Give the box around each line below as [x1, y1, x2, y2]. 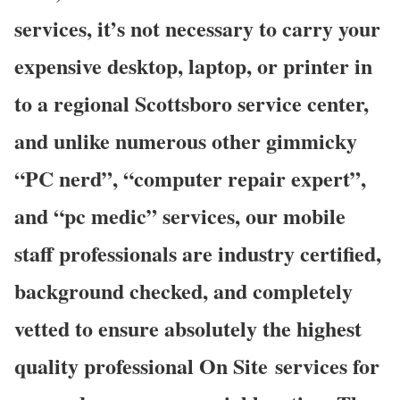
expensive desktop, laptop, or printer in [14, 49, 372, 81]
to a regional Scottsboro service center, [14, 87, 369, 119]
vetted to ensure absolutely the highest [14, 312, 362, 344]
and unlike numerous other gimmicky [14, 124, 357, 156]
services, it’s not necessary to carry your [14, 12, 380, 44]
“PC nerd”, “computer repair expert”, [14, 162, 366, 194]
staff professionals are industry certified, [14, 237, 381, 269]
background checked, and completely [14, 274, 353, 306]
